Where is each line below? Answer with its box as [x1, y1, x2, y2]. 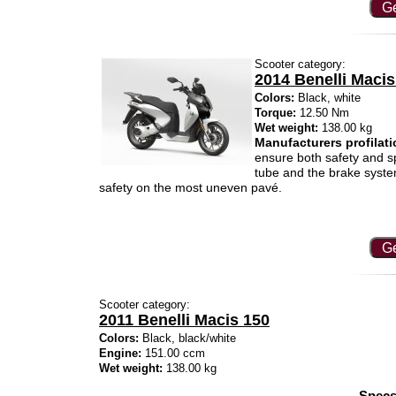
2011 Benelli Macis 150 [99, 311, 270, 329]
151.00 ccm [141, 346, 205, 360]
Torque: [255, 106, 296, 119]
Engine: [99, 346, 141, 360]
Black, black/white [139, 331, 236, 345]
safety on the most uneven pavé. [99, 180, 282, 194]
